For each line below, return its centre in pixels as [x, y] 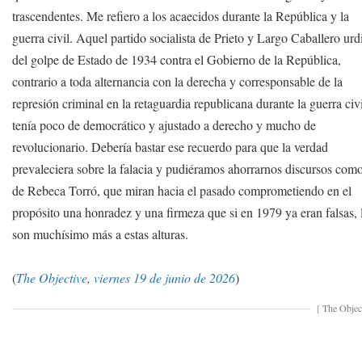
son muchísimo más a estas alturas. [101, 234]
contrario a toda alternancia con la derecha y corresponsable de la [178, 81]
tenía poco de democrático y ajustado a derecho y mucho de [164, 125]
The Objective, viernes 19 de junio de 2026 [126, 278]
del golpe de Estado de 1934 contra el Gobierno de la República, [177, 59]
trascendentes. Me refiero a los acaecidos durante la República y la [181, 16]
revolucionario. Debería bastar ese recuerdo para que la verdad [170, 147]
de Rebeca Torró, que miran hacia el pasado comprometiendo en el [182, 190]
